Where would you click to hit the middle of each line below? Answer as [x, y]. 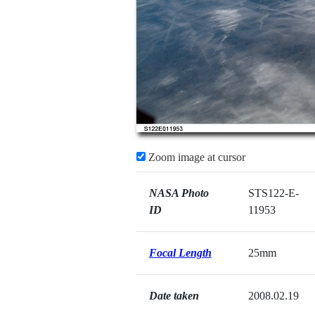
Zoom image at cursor [195, 157]
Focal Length [180, 253]
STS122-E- [273, 193]
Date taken [174, 296]
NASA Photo [179, 193]
